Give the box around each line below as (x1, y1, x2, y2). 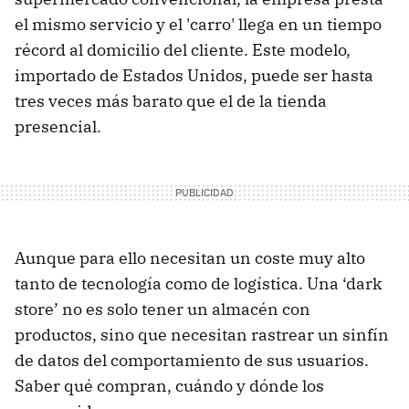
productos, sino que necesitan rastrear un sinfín (15, 324, 389, 346)
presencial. (15, 116, 101, 138)
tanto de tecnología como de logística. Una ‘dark (15, 273, 383, 295)
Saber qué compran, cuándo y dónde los (15, 375, 324, 397)
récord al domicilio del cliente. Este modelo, (15, 39, 351, 61)
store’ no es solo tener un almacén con (15, 299, 310, 320)
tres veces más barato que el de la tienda (15, 90, 327, 112)
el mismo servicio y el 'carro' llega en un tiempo (15, 14, 382, 36)
